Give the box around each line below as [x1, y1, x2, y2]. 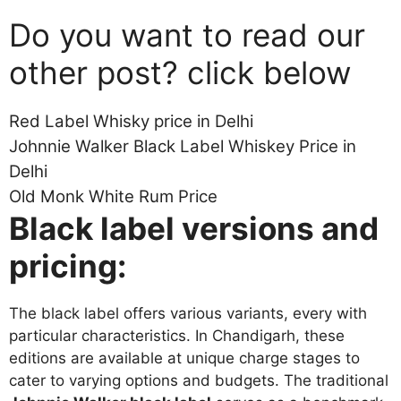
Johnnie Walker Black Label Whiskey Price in [9, 135, 356, 157]
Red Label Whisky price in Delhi [9, 110, 253, 132]
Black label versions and [9, 209, 379, 247]
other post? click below [9, 53, 351, 91]
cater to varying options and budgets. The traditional [9, 371, 388, 389]
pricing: [9, 246, 126, 285]
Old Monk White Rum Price [9, 185, 218, 207]
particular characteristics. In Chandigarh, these [9, 326, 345, 345]
